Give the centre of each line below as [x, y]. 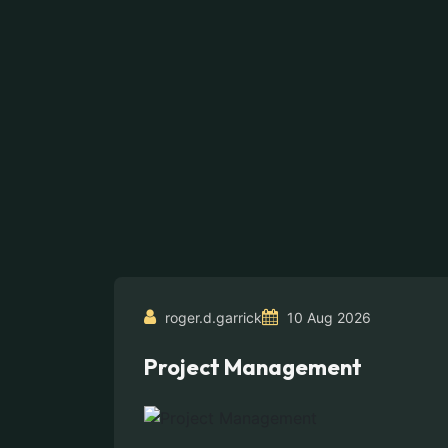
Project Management [253, 367]
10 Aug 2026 [327, 317]
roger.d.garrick [211, 317]
